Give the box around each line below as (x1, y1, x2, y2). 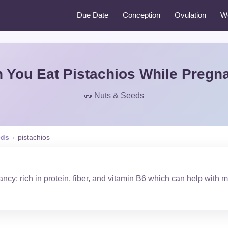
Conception (123, 11, 160, 19)
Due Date (77, 11, 108, 19)
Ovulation (175, 11, 206, 19)
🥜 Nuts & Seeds (84, 91, 144, 100)
